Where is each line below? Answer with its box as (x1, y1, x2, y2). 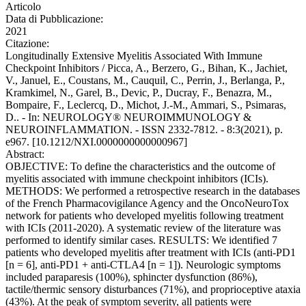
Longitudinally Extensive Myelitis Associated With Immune (5, 50, 262, 62)
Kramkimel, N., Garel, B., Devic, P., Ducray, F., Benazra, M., (5, 87, 272, 99)
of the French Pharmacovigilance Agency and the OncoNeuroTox (5, 197, 289, 210)
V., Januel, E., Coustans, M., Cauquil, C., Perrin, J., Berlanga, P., (5, 74, 285, 87)
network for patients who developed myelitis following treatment (5, 210, 283, 222)
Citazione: (5, 38, 49, 50)
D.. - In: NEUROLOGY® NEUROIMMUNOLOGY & (5, 111, 251, 124)
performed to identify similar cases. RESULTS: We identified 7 (5, 234, 277, 247)
